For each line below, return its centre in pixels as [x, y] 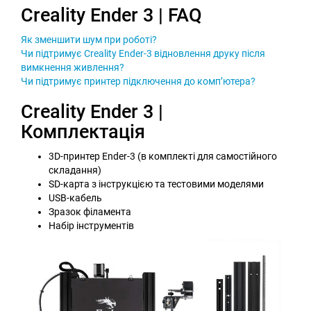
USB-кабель [75, 197]
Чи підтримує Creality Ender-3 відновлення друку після [143, 53]
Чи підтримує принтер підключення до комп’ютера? [138, 81]
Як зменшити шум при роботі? [89, 39]
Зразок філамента [90, 211]
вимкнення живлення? [73, 67]
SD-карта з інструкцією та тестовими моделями [156, 184]
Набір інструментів [91, 225]
